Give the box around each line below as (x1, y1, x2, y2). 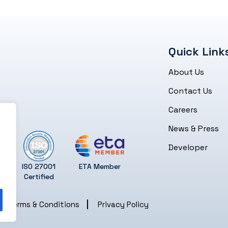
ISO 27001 (22, 161, 55, 171)
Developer (168, 142, 208, 153)
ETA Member (79, 161, 121, 171)
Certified (23, 172, 54, 181)
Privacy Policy (98, 199, 149, 209)
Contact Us (168, 85, 212, 97)
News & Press (168, 123, 219, 134)
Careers (168, 104, 197, 116)
